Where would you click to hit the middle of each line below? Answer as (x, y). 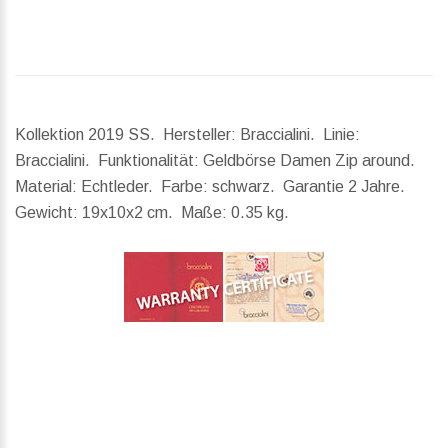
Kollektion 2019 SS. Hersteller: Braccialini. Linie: (187, 135)
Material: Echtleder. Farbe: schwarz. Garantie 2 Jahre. (212, 187)
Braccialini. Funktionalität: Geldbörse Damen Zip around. (217, 161)
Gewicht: (46, 213)
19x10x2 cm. (129, 213)
